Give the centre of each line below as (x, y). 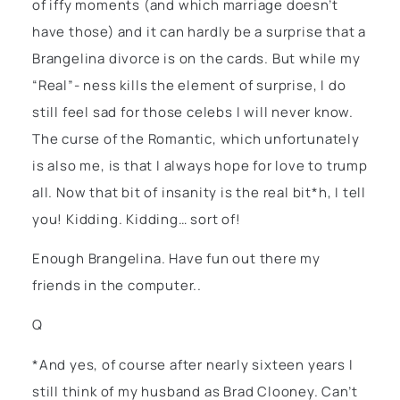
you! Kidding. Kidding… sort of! (137, 219)
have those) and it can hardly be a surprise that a (199, 31)
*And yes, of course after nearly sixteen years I (193, 364)
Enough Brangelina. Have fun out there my (176, 259)
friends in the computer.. (117, 286)
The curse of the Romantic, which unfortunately (196, 138)
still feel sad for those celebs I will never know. (193, 112)
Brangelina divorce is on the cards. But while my (196, 58)
